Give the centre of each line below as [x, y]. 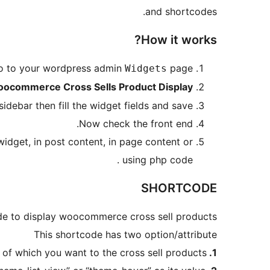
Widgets [146, 69]
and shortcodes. [181, 12]
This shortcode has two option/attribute [125, 235]
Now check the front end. [136, 124]
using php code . [158, 160]
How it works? [179, 40]
